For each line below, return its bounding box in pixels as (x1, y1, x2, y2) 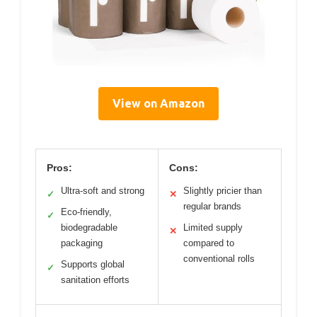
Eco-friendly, (61, 206, 112, 217)
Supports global (61, 258, 125, 270)
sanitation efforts (61, 274, 129, 285)
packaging (61, 237, 103, 248)
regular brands (183, 200, 241, 212)
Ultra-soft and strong (61, 185, 144, 196)
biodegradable (61, 221, 117, 233)
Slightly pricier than (183, 185, 262, 196)
